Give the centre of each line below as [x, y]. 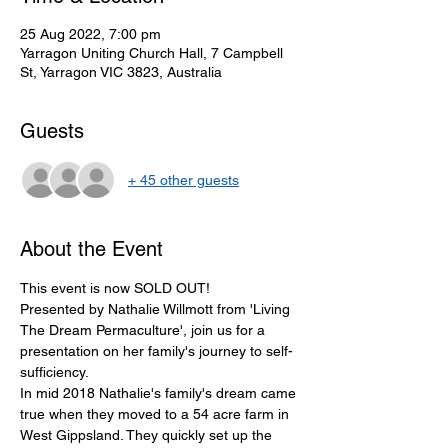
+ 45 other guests [183, 179]
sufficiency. [56, 372]
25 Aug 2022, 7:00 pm [90, 34]
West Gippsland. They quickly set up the [148, 435]
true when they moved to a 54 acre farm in [156, 414]
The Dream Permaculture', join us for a [144, 330]
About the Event [91, 249]
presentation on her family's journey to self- [156, 351]
